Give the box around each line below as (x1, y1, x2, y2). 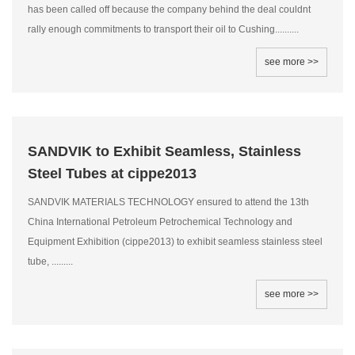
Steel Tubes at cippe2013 (28, 166, 197, 181)
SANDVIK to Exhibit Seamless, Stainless (28, 143, 301, 159)
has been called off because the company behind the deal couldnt (28, 4, 311, 15)
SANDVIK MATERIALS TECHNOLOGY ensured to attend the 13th (28, 197, 309, 208)
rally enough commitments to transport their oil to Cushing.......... (28, 24, 299, 35)
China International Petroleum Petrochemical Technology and (28, 216, 292, 227)
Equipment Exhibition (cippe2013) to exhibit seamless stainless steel (28, 236, 323, 247)
